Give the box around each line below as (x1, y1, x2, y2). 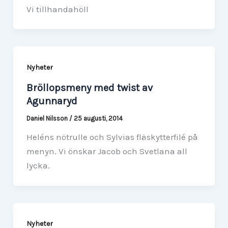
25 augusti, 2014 (73, 115, 123, 123)
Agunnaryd (26, 95, 77, 107)
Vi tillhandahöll (26, 4, 89, 14)
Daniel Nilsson (26, 115, 69, 123)
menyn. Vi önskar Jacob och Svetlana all (26, 146, 187, 157)
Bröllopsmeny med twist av (26, 82, 153, 94)
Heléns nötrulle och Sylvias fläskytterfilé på (26, 132, 198, 142)
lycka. (26, 160, 50, 171)
